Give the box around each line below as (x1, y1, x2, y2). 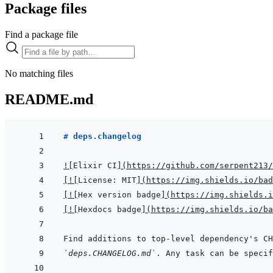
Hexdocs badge (78, 205, 141, 214)
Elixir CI (73, 161, 117, 171)
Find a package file (5, 29, 78, 40)
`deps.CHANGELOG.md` (63, 249, 156, 258)
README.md (5, 91, 93, 107)
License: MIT (78, 175, 136, 185)
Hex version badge (78, 190, 161, 200)
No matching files (5, 68, 73, 79)
